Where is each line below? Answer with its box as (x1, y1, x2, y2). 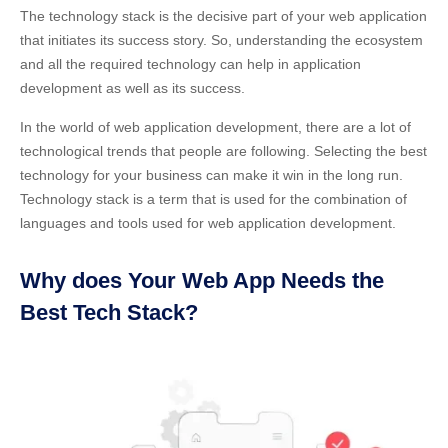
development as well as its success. (20, 80, 245, 96)
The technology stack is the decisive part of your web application (20, 8, 427, 24)
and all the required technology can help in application (20, 56, 361, 72)
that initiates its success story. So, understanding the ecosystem (20, 32, 423, 48)
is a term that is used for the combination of (129, 191, 407, 207)
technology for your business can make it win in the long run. (20, 167, 403, 183)
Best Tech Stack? (20, 300, 198, 325)
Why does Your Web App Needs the (20, 268, 384, 293)
